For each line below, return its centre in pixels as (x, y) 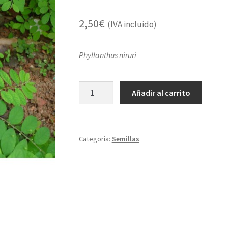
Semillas (125, 139)
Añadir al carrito (161, 92)
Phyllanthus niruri (107, 55)
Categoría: (95, 139)
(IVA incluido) (132, 25)
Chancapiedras (104, 87)
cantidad (93, 100)
